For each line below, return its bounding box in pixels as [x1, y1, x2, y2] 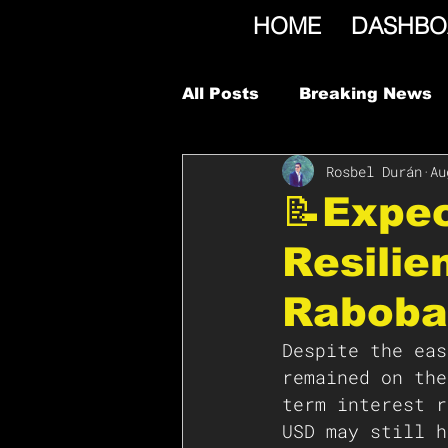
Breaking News [299, 85, 432, 102]
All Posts [182, 85, 259, 102]
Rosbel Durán [326, 161, 422, 181]
